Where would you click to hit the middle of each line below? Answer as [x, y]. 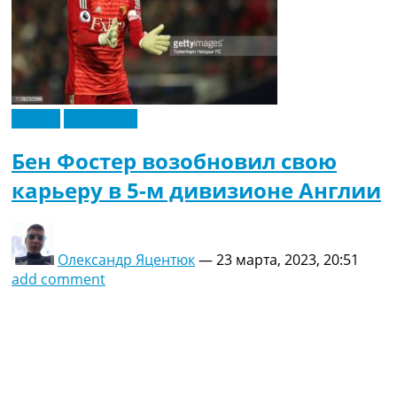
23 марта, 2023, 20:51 [288, 260]
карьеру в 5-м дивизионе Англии [196, 191]
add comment [58, 280]
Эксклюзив [101, 119]
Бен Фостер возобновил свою [174, 161]
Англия [36, 119]
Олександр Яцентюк [126, 260]
